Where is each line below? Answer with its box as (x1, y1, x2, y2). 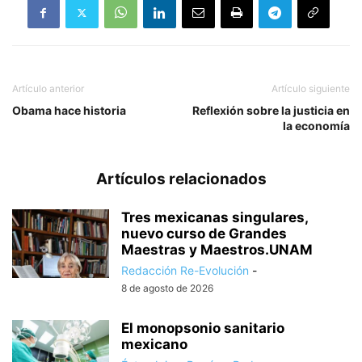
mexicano (121, 336, 187, 353)
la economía (283, 119, 350, 133)
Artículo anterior (12, 82, 84, 95)
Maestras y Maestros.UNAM (121, 242, 313, 259)
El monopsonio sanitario (121, 320, 284, 337)
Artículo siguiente (271, 82, 350, 95)
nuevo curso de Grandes (121, 225, 287, 242)
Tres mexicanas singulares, (121, 209, 308, 226)
